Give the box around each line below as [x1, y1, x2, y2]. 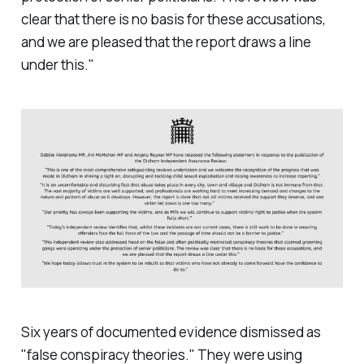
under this [20, 54, 84, 74]
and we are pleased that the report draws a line [20, 32, 311, 51]
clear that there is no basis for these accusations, [20, 9, 326, 28]
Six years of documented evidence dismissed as [20, 323, 321, 342]
